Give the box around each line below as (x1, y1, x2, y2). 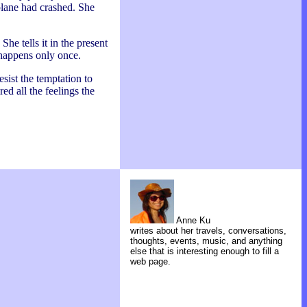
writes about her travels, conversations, (130, 225, 286, 236)
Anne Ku (174, 215, 210, 225)
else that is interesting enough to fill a (130, 246, 279, 256)
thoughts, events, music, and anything (130, 236, 282, 246)
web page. (130, 256, 171, 267)
